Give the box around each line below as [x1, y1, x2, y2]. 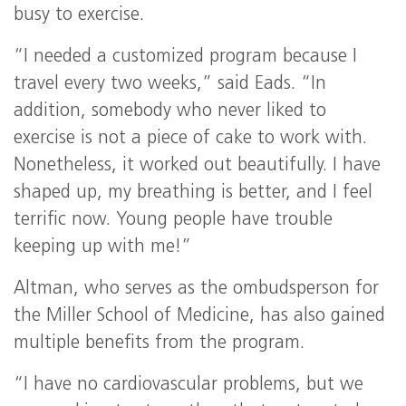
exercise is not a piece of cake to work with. [14, 130, 367, 148]
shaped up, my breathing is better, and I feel [14, 184, 372, 202]
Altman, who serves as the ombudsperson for [14, 280, 379, 298]
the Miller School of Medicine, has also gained [14, 307, 385, 325]
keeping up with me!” [14, 238, 191, 256]
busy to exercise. [14, 6, 144, 24]
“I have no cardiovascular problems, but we [14, 376, 363, 394]
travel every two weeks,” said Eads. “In [14, 75, 326, 93]
